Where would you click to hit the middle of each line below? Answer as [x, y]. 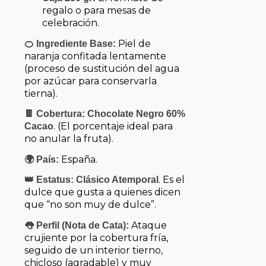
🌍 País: [41, 159]
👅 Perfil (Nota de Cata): [76, 225]
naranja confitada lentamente [95, 56]
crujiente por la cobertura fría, [96, 237]
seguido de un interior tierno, [93, 250]
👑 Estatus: [49, 180]
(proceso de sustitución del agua [102, 68]
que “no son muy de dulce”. [90, 205]
